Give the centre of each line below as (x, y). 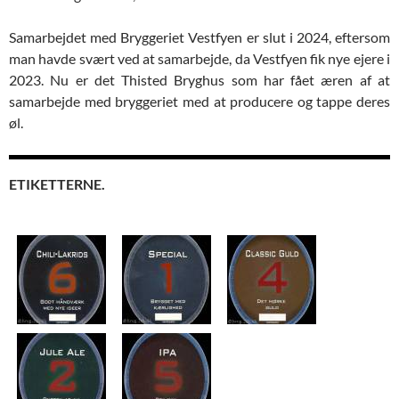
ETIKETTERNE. (57, 184)
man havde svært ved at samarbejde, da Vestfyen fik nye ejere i (199, 58)
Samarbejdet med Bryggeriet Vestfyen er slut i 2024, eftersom (199, 37)
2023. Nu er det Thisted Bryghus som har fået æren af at (199, 80)
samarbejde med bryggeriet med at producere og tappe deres (199, 101)
